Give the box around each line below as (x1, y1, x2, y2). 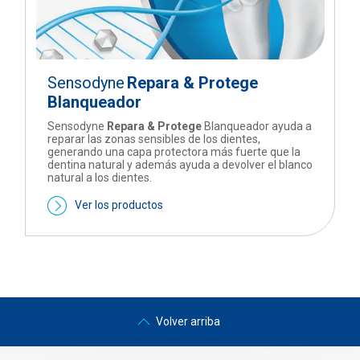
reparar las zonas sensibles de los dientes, (47, 132, 260, 145)
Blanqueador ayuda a (201, 119, 312, 133)
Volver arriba (156, 314, 220, 328)
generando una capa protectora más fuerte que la (47, 145, 301, 158)
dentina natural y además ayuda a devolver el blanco (47, 157, 313, 171)
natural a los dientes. (47, 170, 152, 184)
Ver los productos (74, 198, 163, 211)
